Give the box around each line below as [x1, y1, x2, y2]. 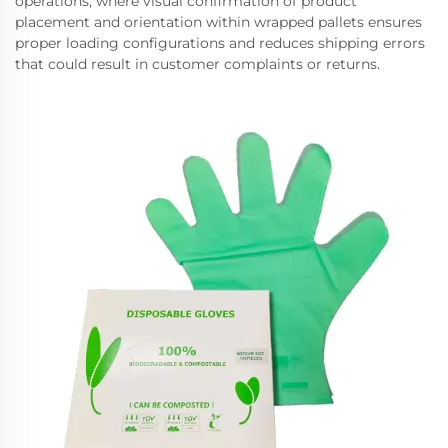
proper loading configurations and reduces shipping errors [15, 33, 425, 52]
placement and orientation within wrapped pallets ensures [15, 12, 422, 31]
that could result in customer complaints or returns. [15, 54, 380, 73]
